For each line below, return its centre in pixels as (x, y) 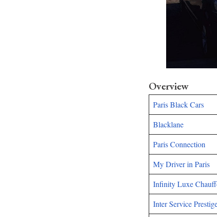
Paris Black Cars (178, 104)
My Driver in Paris (181, 164)
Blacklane (168, 124)
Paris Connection (179, 144)
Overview (169, 86)
